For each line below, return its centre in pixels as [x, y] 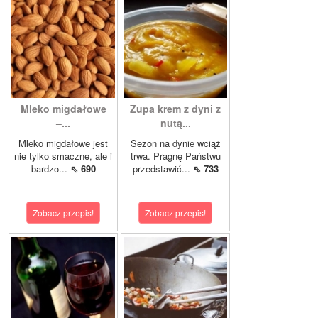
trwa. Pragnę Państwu [175, 156]
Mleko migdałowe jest [63, 143]
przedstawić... [163, 169]
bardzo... [50, 169]
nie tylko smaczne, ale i [63, 156]
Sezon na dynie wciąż [175, 143]
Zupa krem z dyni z [175, 109]
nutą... [175, 123]
